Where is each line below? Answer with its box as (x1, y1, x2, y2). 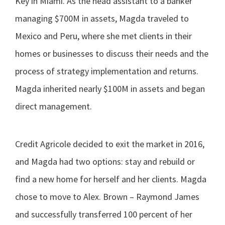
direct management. (15, 100, 92, 112)
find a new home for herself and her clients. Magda (15, 173, 206, 185)
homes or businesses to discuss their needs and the (15, 47, 208, 59)
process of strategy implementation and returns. (15, 65, 198, 77)
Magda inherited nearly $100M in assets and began (15, 82, 205, 94)
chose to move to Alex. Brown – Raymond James (15, 190, 199, 202)
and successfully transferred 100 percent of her (15, 208, 192, 220)
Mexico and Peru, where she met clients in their (15, 30, 192, 42)
